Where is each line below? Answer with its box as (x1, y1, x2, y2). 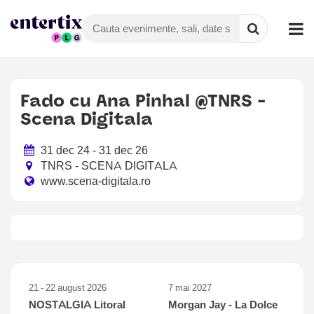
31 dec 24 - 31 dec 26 (38, 143, 148, 157)
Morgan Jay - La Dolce (168, 298, 278, 311)
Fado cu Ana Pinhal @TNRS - (20, 90, 266, 111)
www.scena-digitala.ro (38, 174, 151, 188)
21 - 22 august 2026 (29, 282, 107, 293)
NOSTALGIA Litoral (29, 298, 125, 311)
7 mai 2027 (168, 282, 212, 293)
